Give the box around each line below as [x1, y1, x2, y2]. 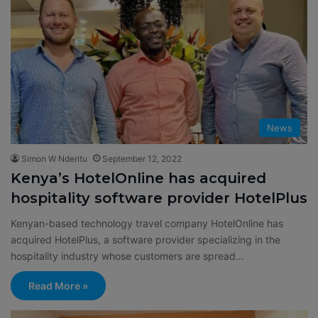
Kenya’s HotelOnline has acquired [11, 169, 266, 187]
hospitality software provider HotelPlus [11, 189, 307, 207]
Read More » [28, 279, 88, 292]
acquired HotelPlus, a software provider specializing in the [11, 233, 280, 246]
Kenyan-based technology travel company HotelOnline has [11, 216, 283, 229]
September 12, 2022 [102, 153, 182, 164]
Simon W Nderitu [21, 153, 87, 164]
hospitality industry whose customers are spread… [11, 249, 244, 262]
